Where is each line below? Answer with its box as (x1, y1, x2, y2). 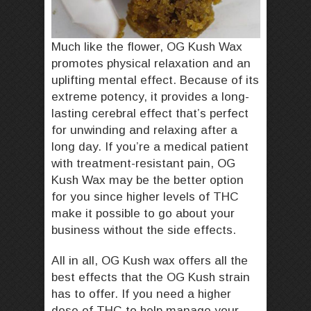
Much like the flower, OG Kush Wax (51, 39, 242, 53)
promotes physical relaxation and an (51, 56, 251, 70)
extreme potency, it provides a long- (51, 89, 249, 103)
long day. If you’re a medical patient (51, 139, 249, 153)
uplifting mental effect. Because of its (51, 72, 259, 87)
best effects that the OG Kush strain (51, 269, 250, 284)
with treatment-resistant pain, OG (51, 155, 235, 170)
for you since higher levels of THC (51, 189, 239, 203)
